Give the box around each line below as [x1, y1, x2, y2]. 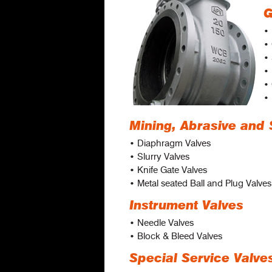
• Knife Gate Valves [129, 165, 207, 175]
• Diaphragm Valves [129, 138, 211, 149]
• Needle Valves [129, 217, 194, 228]
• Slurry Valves [129, 151, 189, 162]
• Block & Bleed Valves [129, 231, 222, 242]
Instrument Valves [129, 200, 243, 212]
